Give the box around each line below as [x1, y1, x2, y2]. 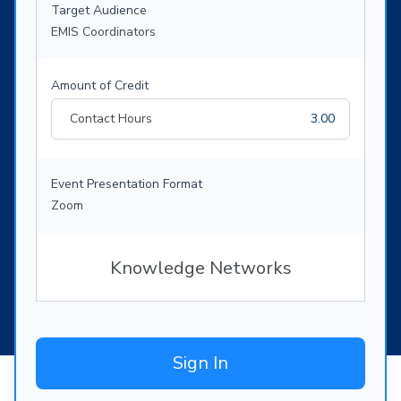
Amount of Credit [51, 77, 149, 95]
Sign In [173, 351, 228, 376]
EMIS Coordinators [51, 23, 156, 41]
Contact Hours [70, 110, 152, 128]
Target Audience [51, 2, 147, 20]
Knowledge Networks [109, 256, 292, 281]
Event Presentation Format [51, 175, 202, 193]
